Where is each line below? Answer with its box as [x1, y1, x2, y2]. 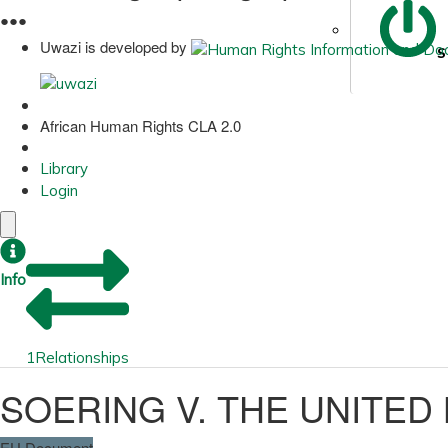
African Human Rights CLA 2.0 [40, 114, 241, 136]
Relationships [35, 347, 129, 367]
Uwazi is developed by [40, 36, 187, 58]
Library [40, 158, 88, 178]
